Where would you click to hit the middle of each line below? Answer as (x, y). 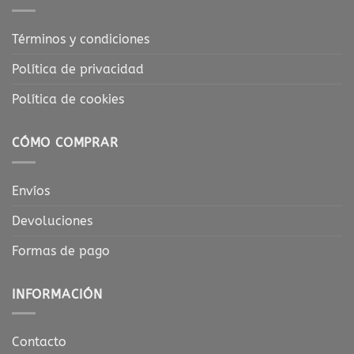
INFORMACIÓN (57, 294)
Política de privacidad (78, 70)
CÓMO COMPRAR (65, 143)
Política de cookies (68, 100)
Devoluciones (52, 220)
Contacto (39, 342)
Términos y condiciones (81, 40)
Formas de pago (61, 250)
